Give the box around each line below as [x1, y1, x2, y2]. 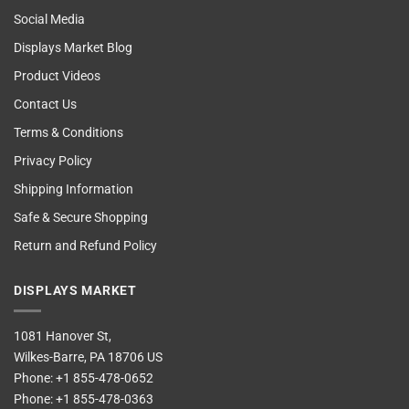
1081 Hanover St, [14, 328, 111, 344]
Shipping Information [14, 182, 133, 198]
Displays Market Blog [14, 40, 132, 57]
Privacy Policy [14, 153, 92, 170]
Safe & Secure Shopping [14, 210, 148, 226]
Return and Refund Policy [14, 238, 157, 255]
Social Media [14, 12, 85, 28]
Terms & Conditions [14, 125, 123, 142]
